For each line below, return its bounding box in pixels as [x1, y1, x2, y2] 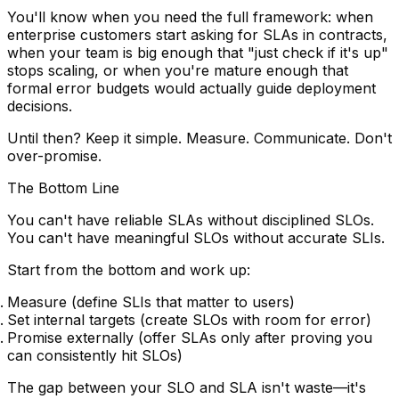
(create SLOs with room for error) [135, 311, 371, 330]
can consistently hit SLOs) [7, 346, 183, 365]
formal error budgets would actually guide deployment [7, 79, 376, 98]
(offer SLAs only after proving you [134, 329, 372, 347]
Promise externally [7, 329, 134, 347]
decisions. [7, 97, 72, 116]
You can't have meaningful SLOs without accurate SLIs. [7, 229, 385, 248]
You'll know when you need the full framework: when [7, 8, 373, 27]
